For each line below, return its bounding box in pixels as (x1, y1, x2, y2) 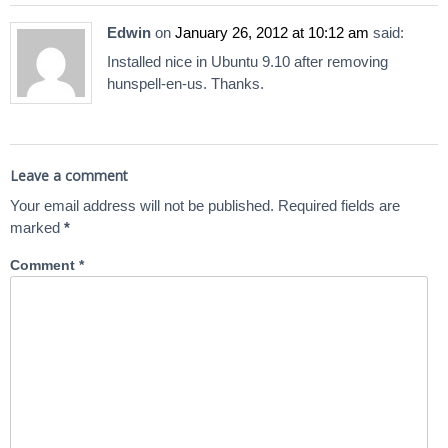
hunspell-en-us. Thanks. (107, 75, 264, 93)
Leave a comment (10, 166, 128, 186)
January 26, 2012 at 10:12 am (175, 23, 369, 41)
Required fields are (278, 197, 400, 215)
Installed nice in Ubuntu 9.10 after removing (107, 53, 388, 71)
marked (10, 219, 64, 237)
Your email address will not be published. (10, 197, 274, 215)
